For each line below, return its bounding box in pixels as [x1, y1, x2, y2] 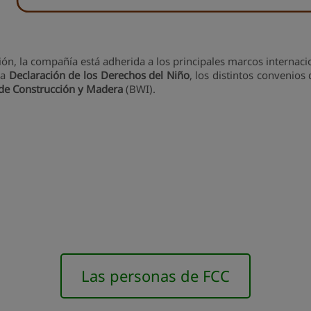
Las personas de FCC [81, 264, 230, 286]
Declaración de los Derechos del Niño [8, 67, 190, 82]
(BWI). [123, 81, 155, 96]
